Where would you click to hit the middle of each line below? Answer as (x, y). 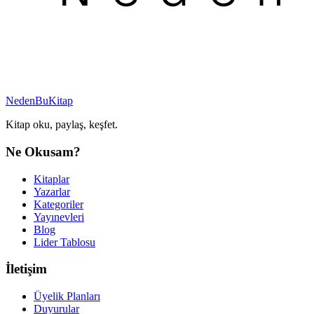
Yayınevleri (59, 217)
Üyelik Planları (67, 296)
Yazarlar (52, 191)
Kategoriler (59, 204)
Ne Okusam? (43, 151)
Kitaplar (52, 179)
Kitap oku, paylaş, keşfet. (62, 125)
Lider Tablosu (64, 242)
